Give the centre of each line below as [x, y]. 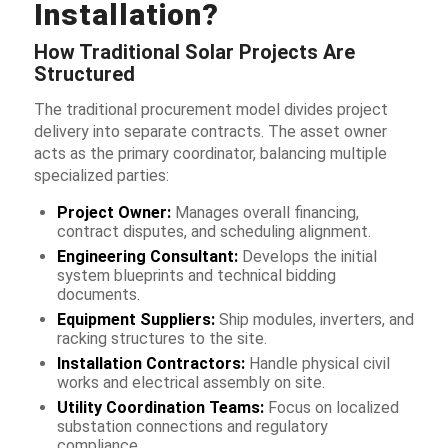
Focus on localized [331, 408]
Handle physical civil [317, 364]
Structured [84, 74]
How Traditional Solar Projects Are [194, 52]
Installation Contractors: [150, 364]
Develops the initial [307, 257]
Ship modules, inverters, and [314, 320]
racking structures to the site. [161, 339]
